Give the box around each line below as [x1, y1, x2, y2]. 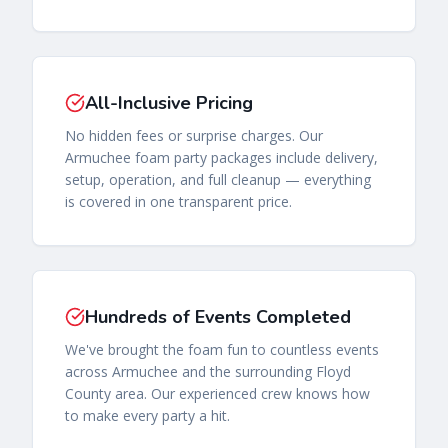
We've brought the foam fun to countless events [65, 339, 379, 359]
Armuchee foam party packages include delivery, [65, 147, 378, 167]
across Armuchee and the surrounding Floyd [65, 361, 351, 381]
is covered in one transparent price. [65, 191, 292, 211]
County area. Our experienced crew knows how [65, 383, 370, 403]
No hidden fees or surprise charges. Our [65, 125, 323, 145]
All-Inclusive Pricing [85, 90, 253, 115]
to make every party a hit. [65, 405, 230, 425]
